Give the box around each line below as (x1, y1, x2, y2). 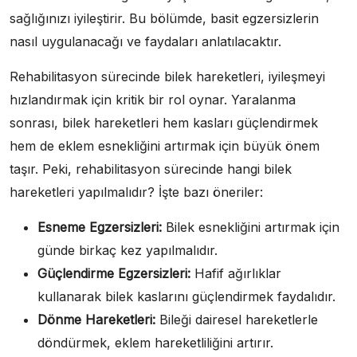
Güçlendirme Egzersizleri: (37, 265, 190, 281)
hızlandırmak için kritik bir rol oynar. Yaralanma (10, 91, 296, 108)
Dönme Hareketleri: (37, 311, 155, 328)
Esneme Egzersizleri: (37, 218, 162, 235)
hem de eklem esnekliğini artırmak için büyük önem (10, 137, 320, 154)
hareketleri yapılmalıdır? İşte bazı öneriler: (10, 183, 263, 200)
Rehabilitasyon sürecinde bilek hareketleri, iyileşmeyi (10, 68, 325, 84)
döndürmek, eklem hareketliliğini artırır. (37, 334, 273, 351)
